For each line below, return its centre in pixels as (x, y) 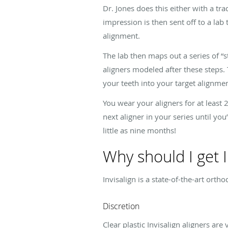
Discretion (121, 206)
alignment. (121, 35)
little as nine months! (139, 130)
